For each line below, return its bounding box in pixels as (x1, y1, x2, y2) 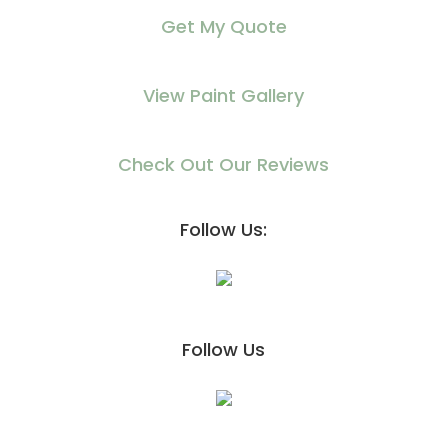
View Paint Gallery (143, 82, 305, 108)
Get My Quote (160, 13, 287, 39)
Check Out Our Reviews (118, 151, 330, 177)
